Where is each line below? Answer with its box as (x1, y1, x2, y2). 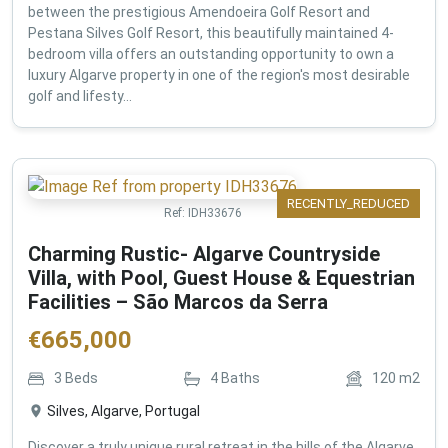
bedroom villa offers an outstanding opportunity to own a (28, 45, 394, 62)
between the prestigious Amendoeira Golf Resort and (28, 3, 370, 20)
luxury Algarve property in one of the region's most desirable (28, 66, 410, 83)
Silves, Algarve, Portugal (47, 402, 200, 419)
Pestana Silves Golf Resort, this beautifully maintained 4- (28, 24, 394, 41)
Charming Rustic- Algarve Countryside (28, 241, 380, 266)
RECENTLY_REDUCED (287, 195, 410, 211)
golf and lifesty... (28, 87, 132, 104)
